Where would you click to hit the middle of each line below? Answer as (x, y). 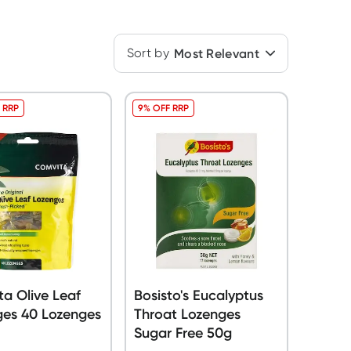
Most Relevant (216, 53)
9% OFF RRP (163, 107)
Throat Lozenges (187, 314)
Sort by (148, 53)
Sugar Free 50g (183, 333)
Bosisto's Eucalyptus (198, 295)
